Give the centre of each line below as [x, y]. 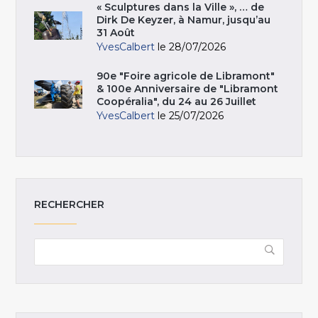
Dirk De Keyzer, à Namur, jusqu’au [184, 20]
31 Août [116, 32]
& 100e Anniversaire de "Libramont [188, 88]
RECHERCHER [70, 204]
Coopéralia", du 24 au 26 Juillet [177, 101]
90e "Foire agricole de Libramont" [186, 76]
